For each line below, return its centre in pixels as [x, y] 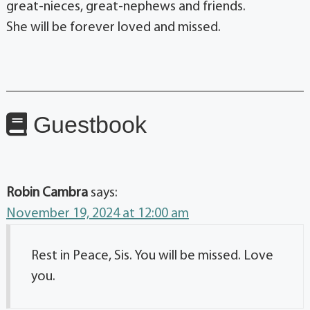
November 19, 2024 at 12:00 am [98, 214]
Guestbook [87, 125]
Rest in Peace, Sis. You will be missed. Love [152, 256]
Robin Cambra [47, 193]
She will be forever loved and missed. [118, 28]
